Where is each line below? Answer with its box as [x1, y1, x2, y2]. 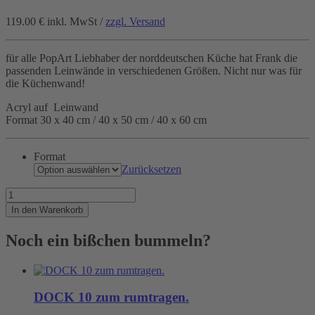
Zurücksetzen [122, 162, 181, 175]
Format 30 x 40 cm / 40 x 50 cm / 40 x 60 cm [6, 113, 207, 126]
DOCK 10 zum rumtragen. [34, 290, 189, 305]
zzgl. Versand [105, 15, 165, 27]
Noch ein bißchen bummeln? [6, 231, 211, 250]
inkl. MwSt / [47, 15, 105, 27]
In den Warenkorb [11, 204, 83, 215]
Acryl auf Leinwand [6, 101, 98, 113]
